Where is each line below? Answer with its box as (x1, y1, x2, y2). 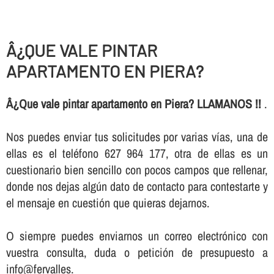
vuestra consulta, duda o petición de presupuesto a (6, 244, 268, 261)
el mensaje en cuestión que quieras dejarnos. (6, 194, 210, 212)
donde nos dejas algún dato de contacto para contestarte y (6, 178, 268, 195)
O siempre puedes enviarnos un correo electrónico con (6, 228, 268, 245)
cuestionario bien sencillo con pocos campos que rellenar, (6, 161, 268, 179)
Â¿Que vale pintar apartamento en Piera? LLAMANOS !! (6, 95, 264, 113)
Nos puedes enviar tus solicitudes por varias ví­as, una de (6, 128, 268, 146)
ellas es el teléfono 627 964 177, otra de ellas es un (6, 145, 268, 162)
